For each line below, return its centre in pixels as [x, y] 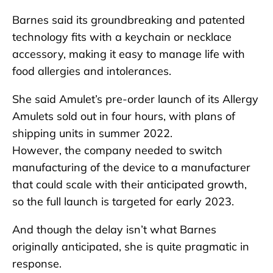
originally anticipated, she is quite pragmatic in [131, 246]
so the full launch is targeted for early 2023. [123, 201]
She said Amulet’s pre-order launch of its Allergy [135, 99]
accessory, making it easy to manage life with [129, 54]
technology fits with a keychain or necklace [122, 37]
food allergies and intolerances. [92, 71]
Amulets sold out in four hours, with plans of [124, 116]
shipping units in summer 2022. [92, 133]
